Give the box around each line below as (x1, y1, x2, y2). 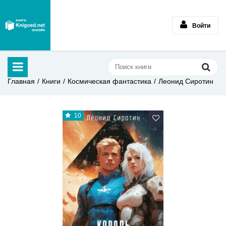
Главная (8, 77, 35, 85)
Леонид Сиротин (158, 77, 213, 85)
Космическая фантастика (68, 77, 151, 85)
